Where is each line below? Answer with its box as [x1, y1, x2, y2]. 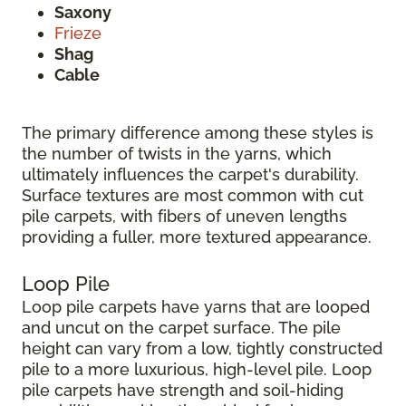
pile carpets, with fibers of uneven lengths [22, 207, 347, 226]
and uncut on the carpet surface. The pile [22, 318, 341, 337]
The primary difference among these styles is [22, 123, 373, 142]
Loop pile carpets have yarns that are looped [22, 297, 370, 316]
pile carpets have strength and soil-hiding [22, 381, 343, 400]
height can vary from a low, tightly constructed [22, 339, 382, 358]
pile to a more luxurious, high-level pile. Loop [22, 360, 372, 379]
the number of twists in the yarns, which [22, 144, 332, 163]
